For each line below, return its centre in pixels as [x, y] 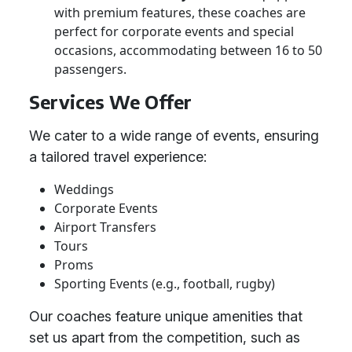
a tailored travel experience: [118, 157]
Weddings [84, 189]
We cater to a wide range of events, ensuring [174, 136]
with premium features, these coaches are [180, 13]
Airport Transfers [105, 227]
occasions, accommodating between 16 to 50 [188, 50]
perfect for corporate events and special [174, 31]
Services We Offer [110, 102]
